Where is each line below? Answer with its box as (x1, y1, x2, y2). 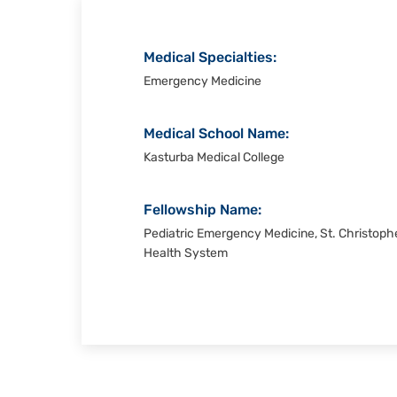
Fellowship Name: (144, 204, 261, 218)
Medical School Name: (144, 128, 289, 142)
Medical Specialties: (144, 51, 276, 66)
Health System (144, 247, 228, 261)
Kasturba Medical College (144, 152, 284, 165)
